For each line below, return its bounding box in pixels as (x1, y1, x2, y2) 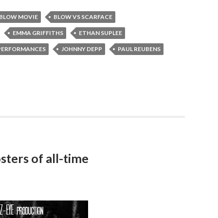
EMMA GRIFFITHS (13, 29, 63, 36)
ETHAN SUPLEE (79, 29, 122, 36)
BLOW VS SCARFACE (54, 13, 112, 20)
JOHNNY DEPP (61, 45, 102, 53)
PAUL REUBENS (118, 45, 161, 53)
